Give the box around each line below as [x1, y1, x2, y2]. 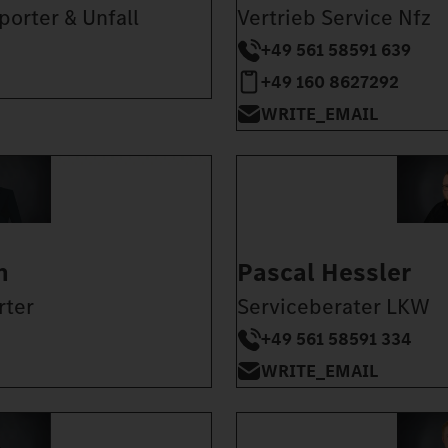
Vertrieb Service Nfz [237, 3, 431, 33]
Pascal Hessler [237, 255, 411, 291]
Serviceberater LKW [237, 292, 430, 322]
